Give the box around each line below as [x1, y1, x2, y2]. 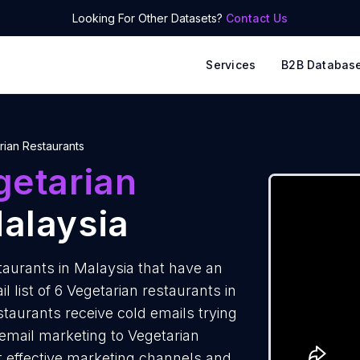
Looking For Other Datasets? [72, 11, 226, 25]
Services [206, 58, 256, 72]
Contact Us [226, 11, 288, 25]
